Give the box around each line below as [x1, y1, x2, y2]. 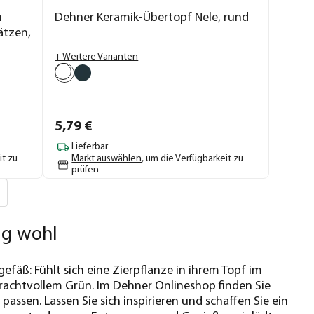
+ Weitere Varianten [55, 51, 139, 62]
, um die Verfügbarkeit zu [142, 153, 244, 164]
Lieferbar [71, 142, 109, 153]
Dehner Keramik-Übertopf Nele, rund [55, 11, 250, 25]
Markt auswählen [71, 153, 142, 164]
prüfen [71, 164, 100, 175]
